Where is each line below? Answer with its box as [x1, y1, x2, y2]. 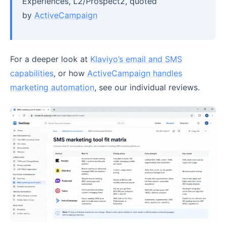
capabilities [10, 68, 53, 78]
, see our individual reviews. [94, 82, 200, 92]
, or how [53, 68, 87, 78]
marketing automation [10, 82, 94, 92]
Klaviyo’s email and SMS [90, 53, 182, 64]
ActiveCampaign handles [87, 68, 182, 78]
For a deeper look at [10, 53, 90, 64]
